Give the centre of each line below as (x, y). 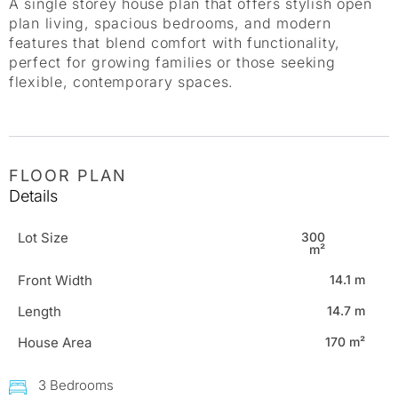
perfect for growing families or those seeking (172, 63)
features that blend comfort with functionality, (175, 43)
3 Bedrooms (76, 385)
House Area (55, 342)
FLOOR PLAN (68, 175)
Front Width (55, 280)
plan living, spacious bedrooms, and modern (170, 24)
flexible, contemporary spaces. (121, 82)
